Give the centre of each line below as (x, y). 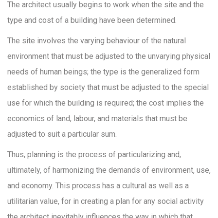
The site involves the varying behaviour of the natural (97, 41)
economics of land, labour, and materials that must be (97, 118)
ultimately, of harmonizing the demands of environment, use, (109, 170)
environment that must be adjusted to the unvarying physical (109, 56)
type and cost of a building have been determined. (92, 20)
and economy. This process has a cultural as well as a (98, 186)
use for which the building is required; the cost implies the (106, 103)
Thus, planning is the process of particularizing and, (94, 154)
